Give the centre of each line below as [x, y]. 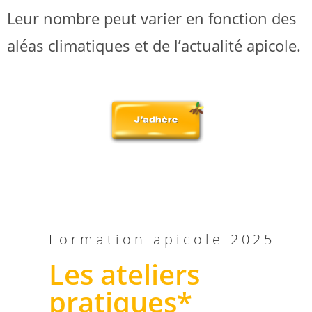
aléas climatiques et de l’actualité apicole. [154, 45]
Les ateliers [124, 274]
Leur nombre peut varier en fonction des [152, 18]
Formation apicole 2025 [162, 239]
